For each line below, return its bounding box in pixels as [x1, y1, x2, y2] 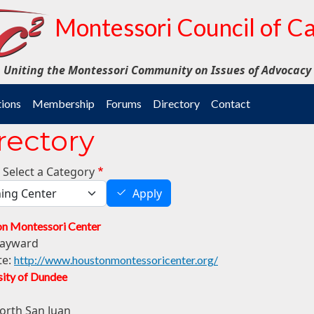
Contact [211, 97, 250, 110]
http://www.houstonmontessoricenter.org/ [14, 253, 218, 267]
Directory [153, 97, 200, 110]
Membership [32, 97, 95, 110]
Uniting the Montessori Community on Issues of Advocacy [3, 62, 311, 78]
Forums [106, 97, 142, 110]
